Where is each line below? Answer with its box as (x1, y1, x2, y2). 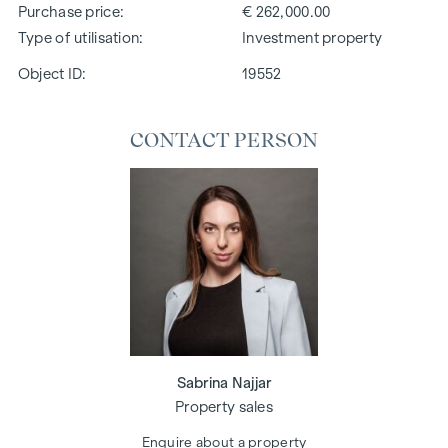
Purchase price (17, 3, 120, 20)
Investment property (242, 29, 383, 46)
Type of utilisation (17, 29, 140, 46)
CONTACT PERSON (129, 127, 319, 152)
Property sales (175, 398, 273, 415)
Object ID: (17, 65, 87, 82)
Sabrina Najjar (176, 374, 272, 391)
